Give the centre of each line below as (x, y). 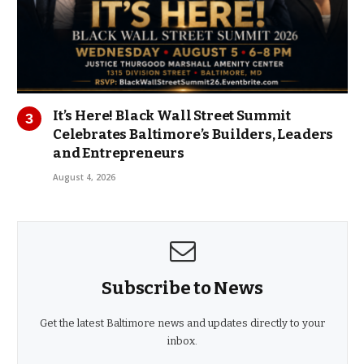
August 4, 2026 (84, 178)
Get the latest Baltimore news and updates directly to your (182, 323)
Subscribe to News (182, 288)
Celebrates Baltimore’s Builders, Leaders (193, 135)
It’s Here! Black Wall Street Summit (172, 116)
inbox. (182, 341)
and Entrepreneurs (119, 154)
